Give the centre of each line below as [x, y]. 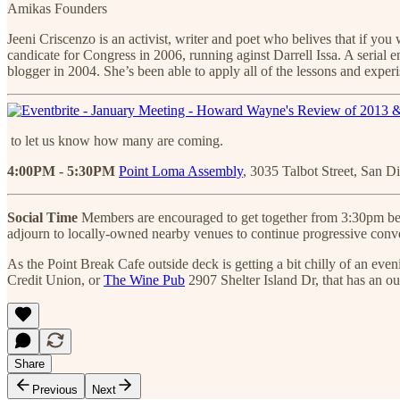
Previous [55, 389]
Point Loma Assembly [181, 171]
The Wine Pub [144, 279]
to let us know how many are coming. [115, 140]
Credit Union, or [55, 279]
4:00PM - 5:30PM [61, 171]
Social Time [42, 217]
